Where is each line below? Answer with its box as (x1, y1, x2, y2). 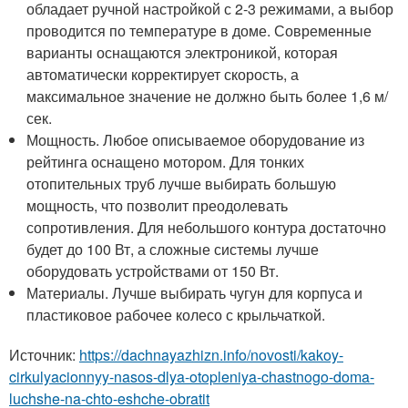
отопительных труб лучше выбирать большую (26, 172, 337, 194)
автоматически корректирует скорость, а (26, 63, 300, 85)
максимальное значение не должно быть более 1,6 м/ (26, 85, 389, 107)
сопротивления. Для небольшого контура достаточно (26, 216, 387, 238)
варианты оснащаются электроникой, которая (26, 41, 339, 63)
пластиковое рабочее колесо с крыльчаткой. (26, 303, 326, 325)
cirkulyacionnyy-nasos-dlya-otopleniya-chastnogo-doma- (9, 365, 374, 387)
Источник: (9, 343, 79, 365)
